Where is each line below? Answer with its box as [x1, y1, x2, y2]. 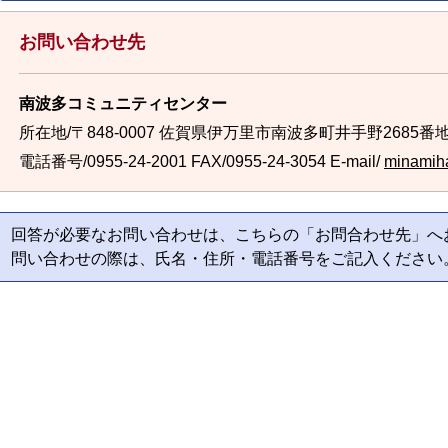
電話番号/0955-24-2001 [19, 153, 187, 170]
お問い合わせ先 [19, 32, 145, 52]
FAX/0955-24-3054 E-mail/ [187, 153, 384, 170]
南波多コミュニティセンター [19, 95, 227, 112]
